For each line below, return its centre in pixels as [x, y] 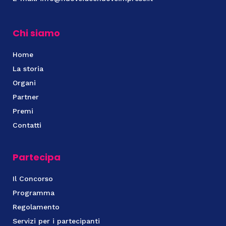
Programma [34, 192]
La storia [28, 68]
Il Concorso [33, 178]
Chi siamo [36, 33]
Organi [24, 82]
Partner [26, 97]
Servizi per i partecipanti [56, 221]
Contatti [27, 125]
